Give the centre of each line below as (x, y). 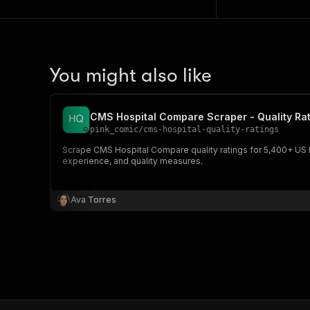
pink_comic (114, 129)
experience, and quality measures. (133, 161)
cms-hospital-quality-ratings (211, 129)
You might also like (131, 75)
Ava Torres (93, 200)
